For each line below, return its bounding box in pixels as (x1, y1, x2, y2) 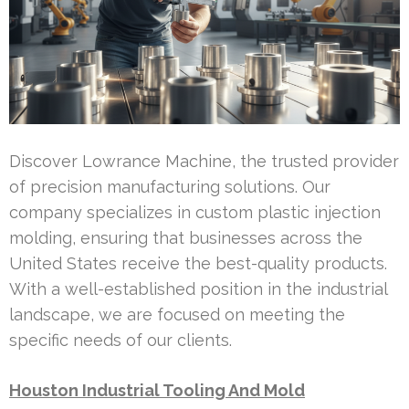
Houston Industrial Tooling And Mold (9, 380, 305, 400)
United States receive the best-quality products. (9, 253, 387, 273)
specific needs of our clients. (9, 330, 232, 350)
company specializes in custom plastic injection (9, 202, 381, 222)
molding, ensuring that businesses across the (9, 227, 362, 247)
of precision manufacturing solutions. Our (9, 176, 330, 196)
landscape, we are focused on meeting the (9, 304, 345, 324)
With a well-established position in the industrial (9, 278, 387, 299)
